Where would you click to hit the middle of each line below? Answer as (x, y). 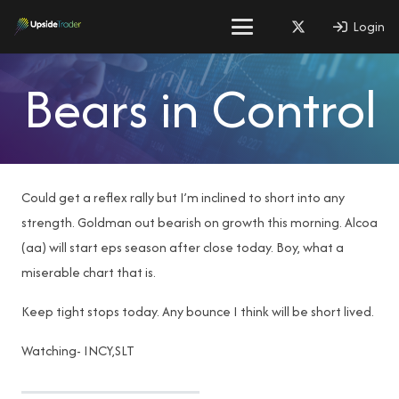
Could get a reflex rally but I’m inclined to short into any (183, 197)
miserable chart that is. (89, 272)
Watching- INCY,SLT (78, 350)
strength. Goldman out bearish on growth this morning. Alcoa (199, 222)
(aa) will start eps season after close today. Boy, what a (183, 247)
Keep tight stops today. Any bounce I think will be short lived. (198, 311)
